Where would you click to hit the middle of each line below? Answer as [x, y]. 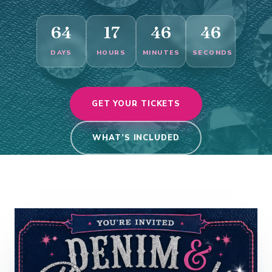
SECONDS [213, 53]
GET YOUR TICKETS [136, 104]
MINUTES [161, 53]
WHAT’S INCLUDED [136, 138]
